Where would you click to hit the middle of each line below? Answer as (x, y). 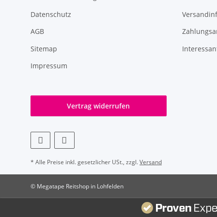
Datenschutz (51, 14)
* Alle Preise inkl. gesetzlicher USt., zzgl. (85, 162)
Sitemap (44, 48)
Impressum (49, 65)
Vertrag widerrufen (99, 106)
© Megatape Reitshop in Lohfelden (77, 186)
